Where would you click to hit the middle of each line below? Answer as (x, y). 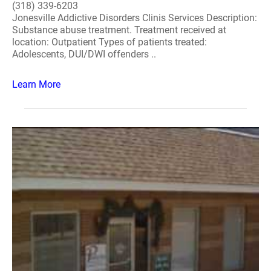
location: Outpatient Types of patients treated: (109, 42)
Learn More (36, 84)
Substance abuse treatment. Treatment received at (119, 30)
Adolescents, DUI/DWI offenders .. (84, 54)
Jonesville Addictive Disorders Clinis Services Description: (135, 18)
